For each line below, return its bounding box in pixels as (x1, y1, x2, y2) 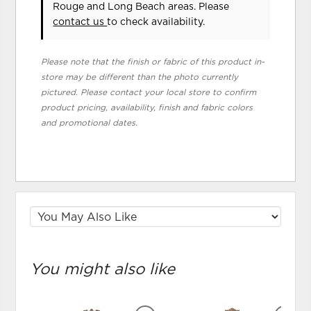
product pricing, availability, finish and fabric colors (41, 103, 253, 112)
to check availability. (107, 17, 205, 27)
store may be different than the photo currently (41, 72, 239, 81)
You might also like (30, 262, 176, 278)
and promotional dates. (41, 118, 138, 127)
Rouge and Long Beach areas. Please (53, 1, 230, 12)
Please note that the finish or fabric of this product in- (41, 57, 265, 66)
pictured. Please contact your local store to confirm (41, 87, 257, 96)
